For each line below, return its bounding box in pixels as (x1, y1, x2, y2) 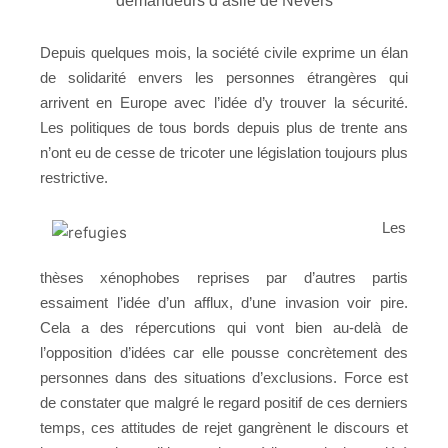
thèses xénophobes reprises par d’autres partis (40, 270, 408, 287)
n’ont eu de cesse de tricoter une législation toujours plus (40, 144, 408, 161)
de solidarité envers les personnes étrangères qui (40, 69, 408, 86)
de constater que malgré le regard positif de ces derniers (40, 395, 408, 412)
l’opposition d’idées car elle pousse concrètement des (40, 345, 408, 362)
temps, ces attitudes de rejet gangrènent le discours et (40, 420, 408, 437)
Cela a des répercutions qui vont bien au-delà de (40, 320, 408, 337)
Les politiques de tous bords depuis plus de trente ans (40, 119, 408, 136)
